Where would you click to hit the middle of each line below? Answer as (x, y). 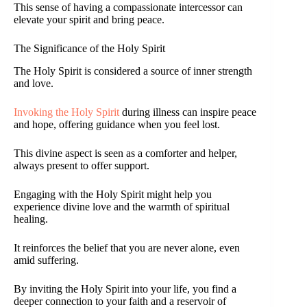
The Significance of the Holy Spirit (89, 49)
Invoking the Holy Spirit (66, 112)
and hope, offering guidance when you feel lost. (117, 125)
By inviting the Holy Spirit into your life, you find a (125, 289)
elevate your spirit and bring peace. (89, 20)
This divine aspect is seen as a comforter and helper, (125, 153)
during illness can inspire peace (188, 112)
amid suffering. (46, 260)
